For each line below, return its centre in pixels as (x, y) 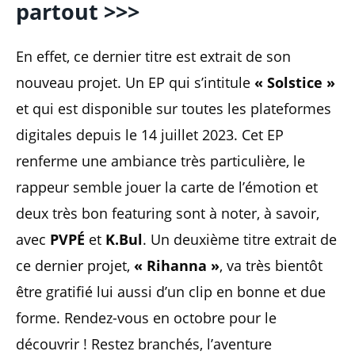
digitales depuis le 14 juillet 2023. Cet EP (150, 134)
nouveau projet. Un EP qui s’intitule (133, 82)
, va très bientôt (271, 265)
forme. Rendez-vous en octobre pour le (146, 317)
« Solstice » (293, 82)
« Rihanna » (177, 265)
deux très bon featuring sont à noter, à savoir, (168, 213)
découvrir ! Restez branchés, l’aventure (144, 344)
